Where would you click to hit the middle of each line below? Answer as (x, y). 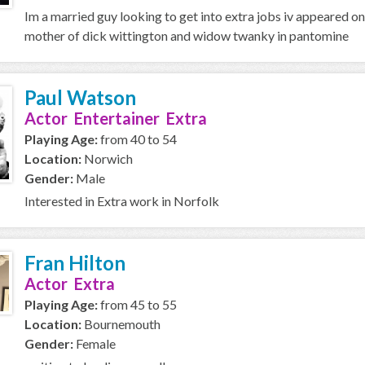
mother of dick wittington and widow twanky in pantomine (187, 35)
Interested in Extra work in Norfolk (122, 201)
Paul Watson (80, 97)
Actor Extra (70, 284)
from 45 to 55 (137, 304)
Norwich (107, 158)
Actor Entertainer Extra (116, 118)
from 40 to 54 (137, 139)
